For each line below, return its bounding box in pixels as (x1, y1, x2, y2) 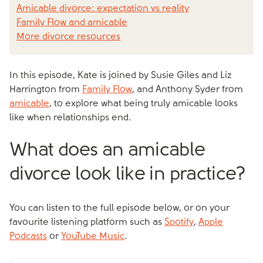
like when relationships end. (9, 113, 131, 123)
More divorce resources (16, 32, 120, 42)
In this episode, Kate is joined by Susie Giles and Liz (9, 71, 232, 80)
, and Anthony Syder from (132, 85, 243, 95)
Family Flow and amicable (16, 18, 127, 28)
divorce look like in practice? (9, 166, 246, 184)
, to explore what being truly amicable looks (49, 99, 238, 109)
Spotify (164, 218, 194, 227)
